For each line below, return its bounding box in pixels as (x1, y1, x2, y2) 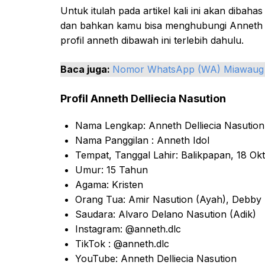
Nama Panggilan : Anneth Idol (75, 134, 209, 146)
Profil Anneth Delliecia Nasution (60, 92, 226, 105)
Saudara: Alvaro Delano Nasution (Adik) (75, 208, 256, 220)
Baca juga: (60, 63, 112, 75)
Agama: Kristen (75, 178, 143, 190)
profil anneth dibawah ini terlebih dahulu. (60, 34, 244, 46)
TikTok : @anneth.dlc (75, 237, 169, 250)
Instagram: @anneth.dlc (75, 222, 181, 235)
